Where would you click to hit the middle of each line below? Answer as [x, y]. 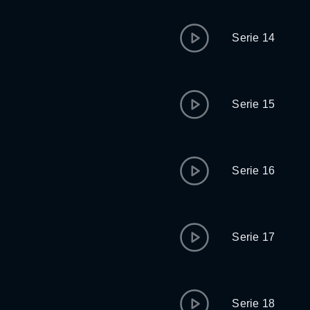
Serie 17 [254, 237]
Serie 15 [254, 104]
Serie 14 [254, 38]
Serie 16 [254, 171]
